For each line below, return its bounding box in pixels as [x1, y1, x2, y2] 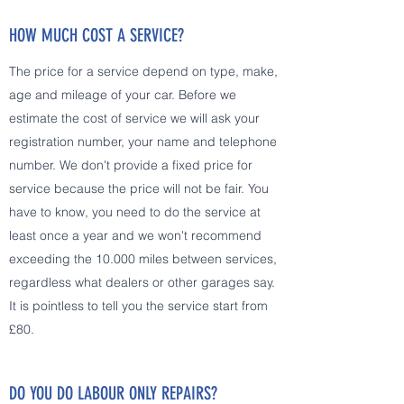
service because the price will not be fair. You [9, 180, 269, 197]
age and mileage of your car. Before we [9, 87, 236, 103]
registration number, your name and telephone [9, 133, 277, 150]
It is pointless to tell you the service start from [9, 298, 268, 314]
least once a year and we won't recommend [9, 227, 262, 243]
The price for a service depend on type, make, [9, 63, 278, 79]
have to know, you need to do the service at [9, 204, 261, 220]
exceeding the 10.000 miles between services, [9, 251, 277, 267]
